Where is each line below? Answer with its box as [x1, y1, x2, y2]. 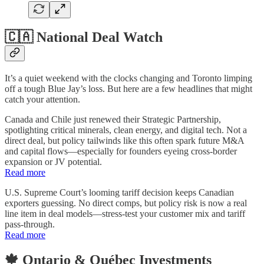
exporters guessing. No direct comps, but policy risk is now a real [5, 198, 247, 209]
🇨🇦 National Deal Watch [5, 29, 163, 45]
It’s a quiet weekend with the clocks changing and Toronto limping [5, 73, 252, 84]
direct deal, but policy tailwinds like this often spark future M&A [5, 136, 244, 146]
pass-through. [5, 219, 55, 230]
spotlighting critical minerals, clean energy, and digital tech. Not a [5, 125, 247, 136]
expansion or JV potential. [5, 157, 102, 167]
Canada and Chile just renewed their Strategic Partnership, [5, 114, 221, 125]
